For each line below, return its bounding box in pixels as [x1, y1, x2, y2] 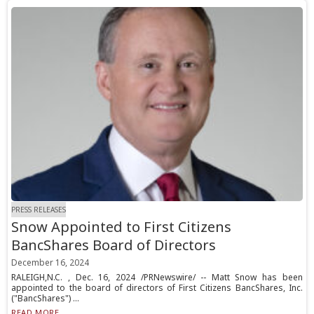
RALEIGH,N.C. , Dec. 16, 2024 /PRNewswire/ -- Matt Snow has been [11, 271, 303, 284]
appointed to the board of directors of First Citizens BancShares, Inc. [11, 282, 303, 294]
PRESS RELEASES [11, 205, 67, 215]
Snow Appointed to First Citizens [11, 217, 232, 237]
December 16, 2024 [11, 257, 90, 269]
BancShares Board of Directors [11, 235, 217, 255]
